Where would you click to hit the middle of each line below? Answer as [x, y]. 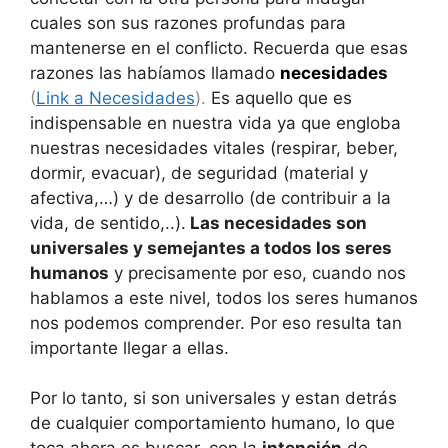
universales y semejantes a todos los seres [211, 247]
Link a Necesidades [115, 97]
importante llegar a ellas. [129, 347]
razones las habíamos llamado [155, 72]
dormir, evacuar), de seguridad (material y [199, 172]
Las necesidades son [276, 222]
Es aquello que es [281, 97]
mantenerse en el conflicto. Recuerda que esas [219, 47]
